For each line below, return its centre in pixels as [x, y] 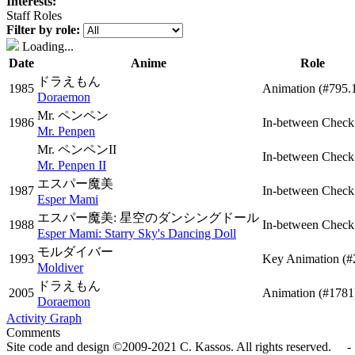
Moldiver [60, 267]
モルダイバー [75, 252]
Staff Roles [34, 15]
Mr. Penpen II [72, 165]
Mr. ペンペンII [77, 149]
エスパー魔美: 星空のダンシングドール [148, 218]
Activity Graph [44, 318]
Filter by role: [43, 30]
